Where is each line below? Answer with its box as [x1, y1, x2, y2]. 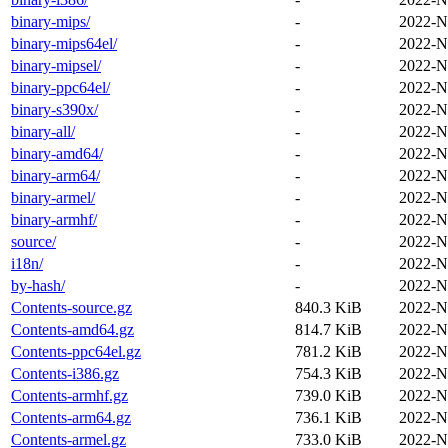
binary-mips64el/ [11, 34, 117, 52]
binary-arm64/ [11, 166, 100, 184]
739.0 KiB [295, 386, 362, 404]
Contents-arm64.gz [11, 408, 131, 426]
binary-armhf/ [11, 210, 97, 228]
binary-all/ [11, 122, 75, 140]
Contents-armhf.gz [11, 386, 128, 404]
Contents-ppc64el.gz [11, 342, 141, 360]
